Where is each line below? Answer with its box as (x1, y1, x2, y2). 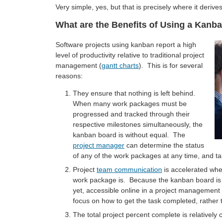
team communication (97, 166, 162, 174)
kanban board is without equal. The (73, 131, 185, 139)
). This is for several (139, 61, 203, 70)
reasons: (55, 72, 83, 80)
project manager (73, 141, 124, 150)
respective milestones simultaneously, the (73, 120, 203, 129)
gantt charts (102, 61, 139, 70)
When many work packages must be (73, 100, 187, 108)
